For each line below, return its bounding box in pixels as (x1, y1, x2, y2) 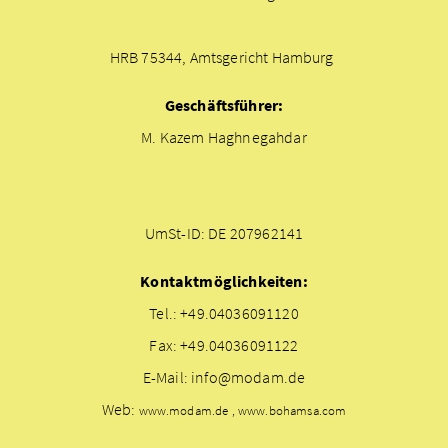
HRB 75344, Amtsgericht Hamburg (109, 47, 334, 68)
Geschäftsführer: (164, 95, 284, 116)
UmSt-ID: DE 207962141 (144, 223, 304, 244)
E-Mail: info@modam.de (142, 367, 306, 388)
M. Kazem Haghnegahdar (141, 127, 307, 148)
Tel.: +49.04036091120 (149, 303, 299, 324)
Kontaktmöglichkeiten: (140, 271, 308, 292)
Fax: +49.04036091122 (149, 335, 299, 356)
